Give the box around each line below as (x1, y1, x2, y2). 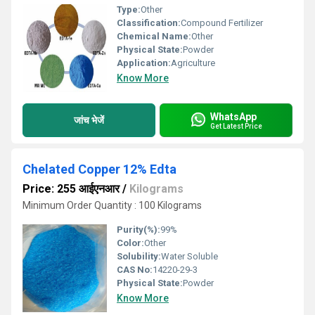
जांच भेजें (74, 114, 104, 126)
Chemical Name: (117, 31, 191, 41)
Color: (117, 238, 144, 248)
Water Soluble (161, 251, 218, 262)
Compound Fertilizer (181, 18, 263, 28)
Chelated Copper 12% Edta (22, 162, 176, 176)
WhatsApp (210, 110, 257, 122)
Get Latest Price (210, 122, 262, 130)
